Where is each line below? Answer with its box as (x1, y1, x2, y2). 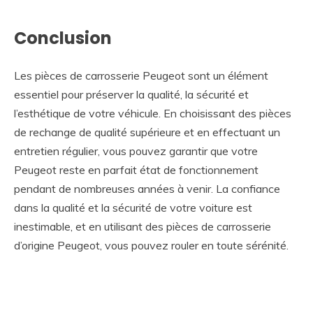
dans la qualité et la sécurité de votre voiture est (14, 200, 252, 214)
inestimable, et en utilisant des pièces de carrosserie (14, 219, 271, 233)
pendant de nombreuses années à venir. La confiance (14, 181, 280, 196)
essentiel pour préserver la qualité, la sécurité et (14, 87, 249, 101)
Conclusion (14, 26, 112, 50)
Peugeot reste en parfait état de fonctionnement (14, 162, 259, 177)
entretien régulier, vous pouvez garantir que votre (14, 143, 258, 158)
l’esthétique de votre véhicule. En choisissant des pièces (14, 105, 291, 120)
